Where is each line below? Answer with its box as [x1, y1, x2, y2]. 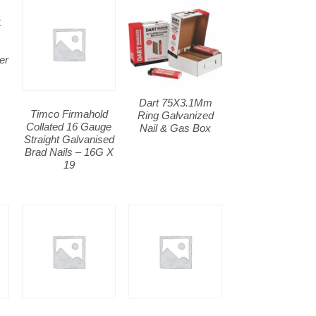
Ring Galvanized [137, 109, 214, 121]
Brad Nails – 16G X [24, 145, 114, 158]
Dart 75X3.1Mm [138, 96, 212, 109]
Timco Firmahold [30, 107, 108, 120]
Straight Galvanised [23, 133, 114, 145]
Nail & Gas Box [140, 121, 212, 134]
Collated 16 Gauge [26, 120, 112, 133]
